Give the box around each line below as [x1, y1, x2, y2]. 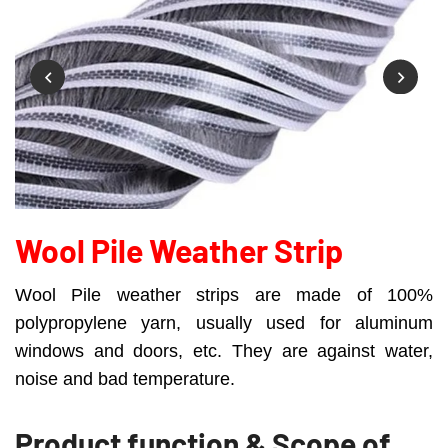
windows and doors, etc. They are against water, [15, 341, 433, 361]
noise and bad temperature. [15, 369, 235, 389]
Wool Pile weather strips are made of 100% [15, 285, 433, 305]
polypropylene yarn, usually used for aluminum [15, 313, 433, 333]
